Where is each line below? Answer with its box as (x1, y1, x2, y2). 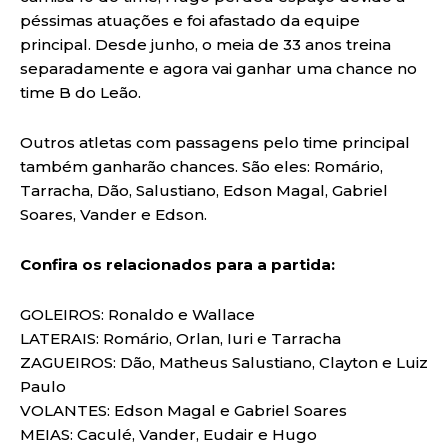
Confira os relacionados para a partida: (20, 254, 335, 274)
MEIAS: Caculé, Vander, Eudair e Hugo (20, 424, 317, 444)
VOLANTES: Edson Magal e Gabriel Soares (20, 400, 347, 420)
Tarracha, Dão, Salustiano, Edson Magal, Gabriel (20, 180, 388, 200)
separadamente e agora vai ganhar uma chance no (20, 58, 417, 78)
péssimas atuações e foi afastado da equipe (20, 10, 360, 30)
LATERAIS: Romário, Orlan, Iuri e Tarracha (20, 328, 341, 348)
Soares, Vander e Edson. (20, 204, 207, 224)
